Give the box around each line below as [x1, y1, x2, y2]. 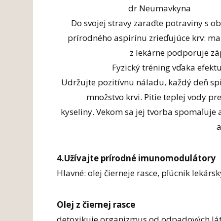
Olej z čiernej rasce [57, 198, 136, 210]
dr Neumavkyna [128, 2, 191, 14]
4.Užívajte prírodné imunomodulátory [57, 152, 216, 164]
